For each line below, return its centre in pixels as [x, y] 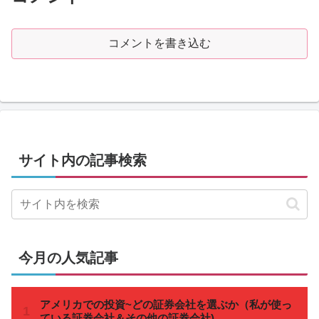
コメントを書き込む [159, 43]
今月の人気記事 [68, 258]
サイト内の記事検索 [83, 161]
